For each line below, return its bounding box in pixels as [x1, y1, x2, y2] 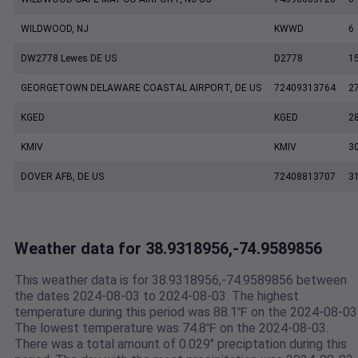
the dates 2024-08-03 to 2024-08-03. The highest [14, 288, 299, 304]
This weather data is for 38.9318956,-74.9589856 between [14, 272, 347, 288]
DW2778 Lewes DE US [21, 53, 117, 65]
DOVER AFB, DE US [21, 171, 104, 183]
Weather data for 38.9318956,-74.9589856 [14, 239, 322, 259]
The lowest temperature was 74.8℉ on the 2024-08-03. [14, 320, 328, 336]
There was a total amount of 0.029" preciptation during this [14, 336, 347, 352]
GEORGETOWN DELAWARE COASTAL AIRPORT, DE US [21, 82, 261, 94]
